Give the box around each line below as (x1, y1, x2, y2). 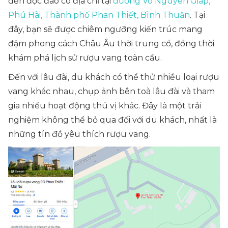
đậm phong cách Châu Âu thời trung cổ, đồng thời (8, 39, 214, 48)
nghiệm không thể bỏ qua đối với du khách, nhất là (8, 115, 217, 125)
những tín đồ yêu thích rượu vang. (8, 129, 151, 139)
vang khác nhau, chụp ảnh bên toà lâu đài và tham (8, 87, 215, 96)
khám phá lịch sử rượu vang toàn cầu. (8, 53, 162, 63)
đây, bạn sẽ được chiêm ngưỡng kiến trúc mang (8, 24, 203, 34)
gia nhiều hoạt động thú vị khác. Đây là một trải (8, 101, 201, 110)
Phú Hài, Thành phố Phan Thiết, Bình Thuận (8, 10, 190, 20)
